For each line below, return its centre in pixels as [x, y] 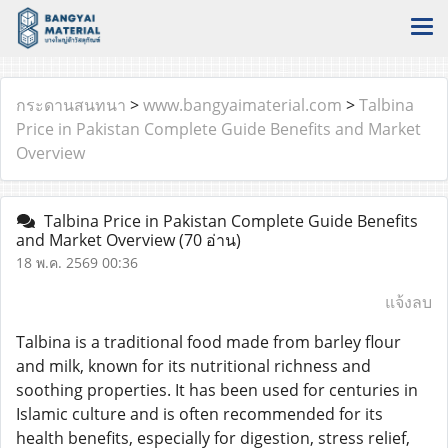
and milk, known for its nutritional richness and [193, 366]
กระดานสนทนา [71, 105]
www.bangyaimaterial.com [242, 105]
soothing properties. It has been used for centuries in [217, 390]
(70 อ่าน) [210, 240]
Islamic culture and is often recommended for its [199, 414]
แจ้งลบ [408, 302]
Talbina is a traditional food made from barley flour [208, 342]
